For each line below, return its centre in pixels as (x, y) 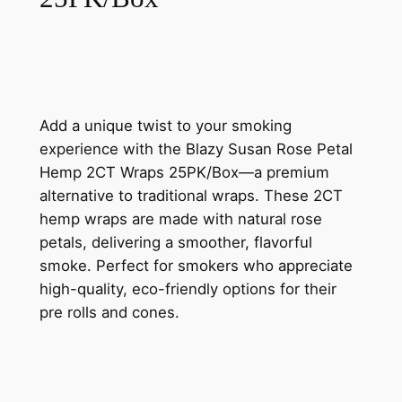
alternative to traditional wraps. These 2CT (191, 196)
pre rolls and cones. (109, 313)
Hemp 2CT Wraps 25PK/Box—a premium (184, 173)
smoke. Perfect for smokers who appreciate (196, 266)
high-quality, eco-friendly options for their (188, 289)
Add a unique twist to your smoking (165, 126)
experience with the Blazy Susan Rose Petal (196, 149)
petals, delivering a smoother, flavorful (175, 243)
